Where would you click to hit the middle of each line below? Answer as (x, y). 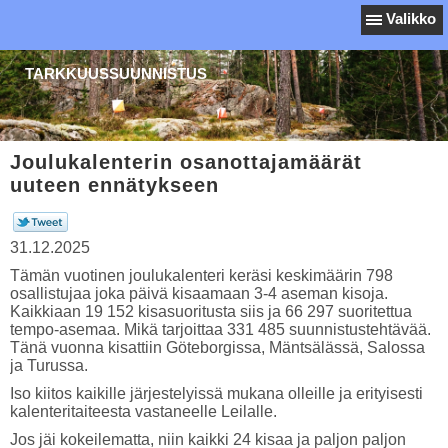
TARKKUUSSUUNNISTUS (116, 73)
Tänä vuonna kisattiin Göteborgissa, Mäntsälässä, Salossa (217, 347)
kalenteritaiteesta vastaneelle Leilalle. (143, 411)
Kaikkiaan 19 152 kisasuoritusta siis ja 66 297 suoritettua (211, 311)
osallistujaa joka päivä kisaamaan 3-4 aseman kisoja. (199, 293)
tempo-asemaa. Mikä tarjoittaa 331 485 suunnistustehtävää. (220, 329)
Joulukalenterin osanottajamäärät (186, 162)
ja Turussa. (49, 365)
